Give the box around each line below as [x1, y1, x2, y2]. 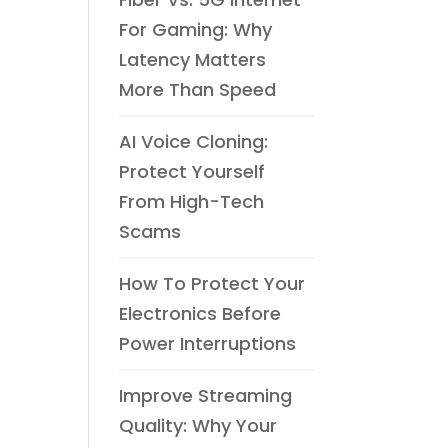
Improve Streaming [119, 383, 293, 408]
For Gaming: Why [119, 17, 273, 42]
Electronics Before [119, 301, 282, 326]
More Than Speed [119, 77, 277, 102]
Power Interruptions [119, 331, 297, 356]
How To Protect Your [119, 271, 306, 296]
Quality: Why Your [119, 413, 278, 438]
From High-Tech [119, 189, 265, 214]
